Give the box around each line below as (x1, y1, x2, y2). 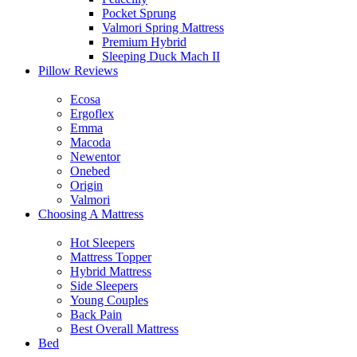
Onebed (70, 164, 110, 178)
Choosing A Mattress (38, 207, 143, 221)
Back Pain (70, 308, 122, 321)
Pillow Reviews (38, 64, 118, 77)
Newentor (70, 150, 120, 163)
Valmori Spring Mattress (102, 21, 224, 34)
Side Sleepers (70, 279, 138, 292)
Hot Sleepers (70, 236, 135, 249)
